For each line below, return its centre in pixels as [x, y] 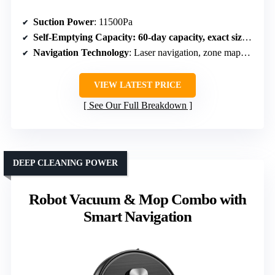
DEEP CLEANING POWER [65, 163]
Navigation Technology [81, 53]
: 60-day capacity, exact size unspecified [187, 37]
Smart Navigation [137, 217]
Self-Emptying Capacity [83, 37]
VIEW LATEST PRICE [137, 85]
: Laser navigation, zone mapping [185, 53]
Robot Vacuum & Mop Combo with [137, 199]
